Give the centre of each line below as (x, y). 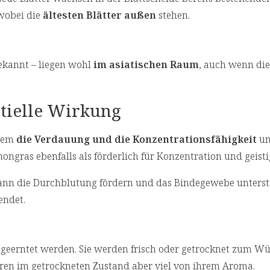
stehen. (173, 15)
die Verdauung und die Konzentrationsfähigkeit (137, 140)
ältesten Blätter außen (99, 15)
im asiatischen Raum (146, 65)
